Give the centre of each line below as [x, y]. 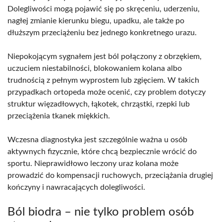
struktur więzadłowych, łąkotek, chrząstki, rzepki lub [99, 104]
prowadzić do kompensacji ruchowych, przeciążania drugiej [110, 175]
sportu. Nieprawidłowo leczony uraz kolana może [93, 163]
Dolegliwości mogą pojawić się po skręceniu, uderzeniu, [104, 9]
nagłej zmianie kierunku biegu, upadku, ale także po [96, 21]
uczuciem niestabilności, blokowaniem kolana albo [95, 68]
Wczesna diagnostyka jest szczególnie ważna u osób [97, 139]
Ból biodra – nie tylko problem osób [101, 212]
